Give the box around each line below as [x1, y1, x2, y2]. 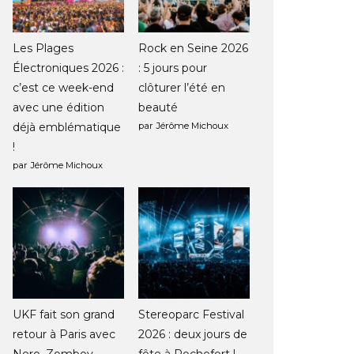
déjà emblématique [13, 120, 121, 135]
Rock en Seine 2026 [137, 41, 248, 56]
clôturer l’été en [137, 81, 225, 96]
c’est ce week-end [13, 81, 114, 96]
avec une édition [13, 100, 104, 115]
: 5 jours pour [137, 61, 207, 76]
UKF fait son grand [13, 307, 115, 322]
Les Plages [13, 41, 73, 56]
